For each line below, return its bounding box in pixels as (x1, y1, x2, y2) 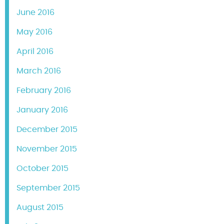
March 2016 (16, 67, 61, 75)
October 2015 (16, 164, 68, 173)
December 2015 (16, 125, 77, 134)
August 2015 (16, 203, 63, 212)
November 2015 (16, 145, 77, 153)
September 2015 (16, 184, 80, 192)
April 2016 (16, 47, 53, 56)
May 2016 (16, 28, 52, 36)
